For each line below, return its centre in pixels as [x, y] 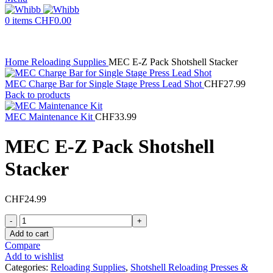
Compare [23, 245]
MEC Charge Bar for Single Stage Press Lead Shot [105, 84]
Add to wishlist [34, 256]
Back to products [37, 95]
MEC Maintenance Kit [50, 117]
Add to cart [29, 233]
